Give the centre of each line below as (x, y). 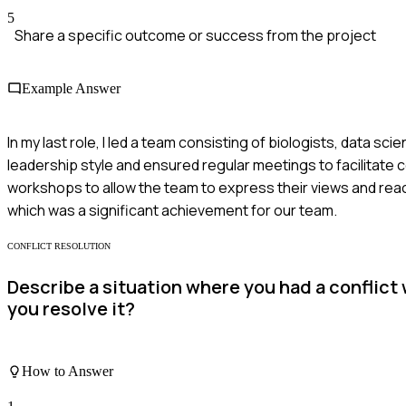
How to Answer (68, 371)
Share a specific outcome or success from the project (195, 36)
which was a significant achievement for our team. (172, 210)
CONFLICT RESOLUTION (59, 246)
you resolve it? (71, 309)
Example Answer (71, 89)
